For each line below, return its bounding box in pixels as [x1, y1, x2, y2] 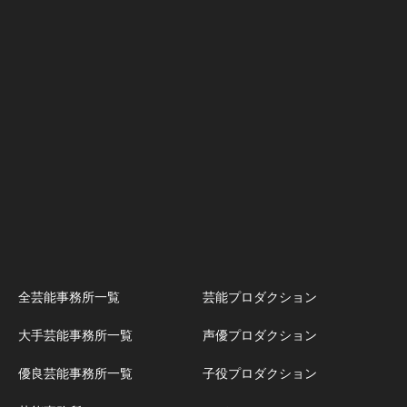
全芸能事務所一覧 [18, 287, 120, 305]
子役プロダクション [202, 363, 317, 382]
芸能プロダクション [202, 287, 317, 305]
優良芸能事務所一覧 [18, 363, 133, 382]
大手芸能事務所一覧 [18, 325, 133, 343]
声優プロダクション [202, 325, 317, 343]
